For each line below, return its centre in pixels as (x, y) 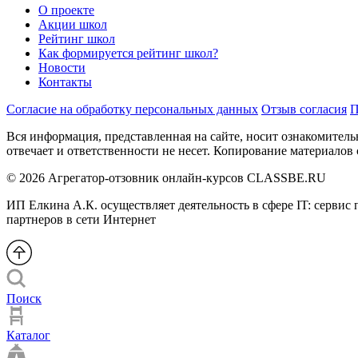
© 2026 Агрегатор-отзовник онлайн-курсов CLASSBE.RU (166, 177)
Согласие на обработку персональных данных (132, 109)
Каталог (28, 335)
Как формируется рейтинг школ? (128, 53)
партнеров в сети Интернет (81, 219)
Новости (62, 67)
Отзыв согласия (304, 109)
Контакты (65, 82)
